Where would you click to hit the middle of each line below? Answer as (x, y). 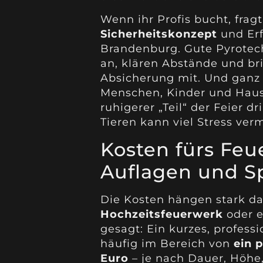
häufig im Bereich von (167, 243)
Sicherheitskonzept (159, 34)
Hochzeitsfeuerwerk (161, 214)
